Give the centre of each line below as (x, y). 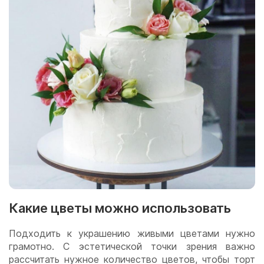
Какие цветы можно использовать (121, 208)
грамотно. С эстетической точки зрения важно (132, 247)
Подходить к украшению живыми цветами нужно (132, 234)
